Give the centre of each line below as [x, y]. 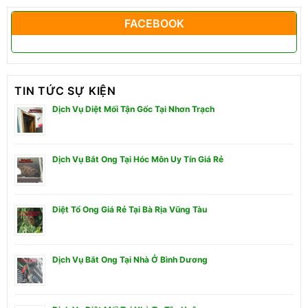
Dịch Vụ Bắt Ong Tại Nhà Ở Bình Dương [130, 259]
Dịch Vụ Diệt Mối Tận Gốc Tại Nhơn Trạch [133, 109]
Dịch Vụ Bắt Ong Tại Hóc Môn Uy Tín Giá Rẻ [138, 159]
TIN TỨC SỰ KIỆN [65, 90]
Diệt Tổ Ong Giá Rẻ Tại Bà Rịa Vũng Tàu [130, 209]
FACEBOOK [154, 23]
